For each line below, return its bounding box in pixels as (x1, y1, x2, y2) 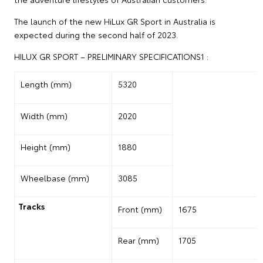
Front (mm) (118, 203, 162, 215)
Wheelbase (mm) (21, 171, 89, 184)
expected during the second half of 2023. (14, 28, 178, 41)
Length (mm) (21, 77, 72, 90)
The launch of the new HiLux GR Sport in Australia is (14, 15, 215, 27)
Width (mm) (21, 109, 68, 122)
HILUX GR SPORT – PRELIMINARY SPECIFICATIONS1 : (14, 50, 208, 62)
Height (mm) (21, 140, 70, 153)
